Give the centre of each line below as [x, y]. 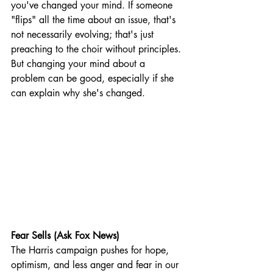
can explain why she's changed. [78, 93]
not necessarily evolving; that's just [84, 34]
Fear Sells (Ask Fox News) [65, 235]
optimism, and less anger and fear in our [96, 264]
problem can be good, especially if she [94, 78]
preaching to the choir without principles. [97, 49]
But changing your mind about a [80, 64]
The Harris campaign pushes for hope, [91, 250]
